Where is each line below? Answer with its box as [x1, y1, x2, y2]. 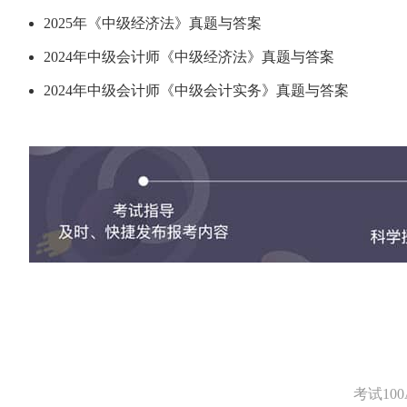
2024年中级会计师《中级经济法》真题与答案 [44, 49, 334, 65]
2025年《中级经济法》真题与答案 [44, 15, 262, 31]
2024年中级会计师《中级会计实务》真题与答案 [44, 83, 349, 98]
